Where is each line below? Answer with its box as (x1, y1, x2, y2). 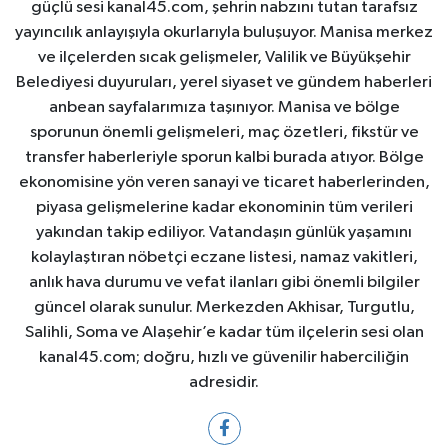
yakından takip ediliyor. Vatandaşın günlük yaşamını (36, 223, 412, 241)
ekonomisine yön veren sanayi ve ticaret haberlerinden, (18, 173, 430, 191)
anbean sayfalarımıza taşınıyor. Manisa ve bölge (48, 98, 400, 116)
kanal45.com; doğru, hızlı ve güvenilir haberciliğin (39, 348, 409, 366)
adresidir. (189, 373, 259, 391)
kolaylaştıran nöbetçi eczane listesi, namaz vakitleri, (30, 248, 418, 266)
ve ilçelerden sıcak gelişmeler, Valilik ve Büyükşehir (37, 48, 411, 66)
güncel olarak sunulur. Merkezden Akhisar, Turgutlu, (33, 298, 415, 316)
